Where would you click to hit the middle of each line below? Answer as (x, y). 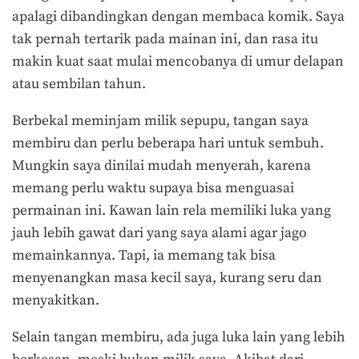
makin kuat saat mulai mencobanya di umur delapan (178, 62)
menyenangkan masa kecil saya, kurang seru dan (167, 278)
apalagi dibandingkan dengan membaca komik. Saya (178, 17)
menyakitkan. (57, 300)
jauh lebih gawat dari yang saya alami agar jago (159, 233)
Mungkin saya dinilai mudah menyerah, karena (161, 165)
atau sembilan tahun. (81, 85)
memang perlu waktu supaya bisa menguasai (153, 188)
